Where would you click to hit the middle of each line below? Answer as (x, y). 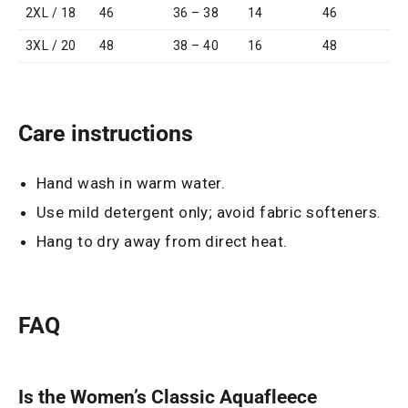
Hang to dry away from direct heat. (162, 242)
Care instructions (106, 134)
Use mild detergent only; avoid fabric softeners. (209, 213)
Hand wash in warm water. (131, 184)
